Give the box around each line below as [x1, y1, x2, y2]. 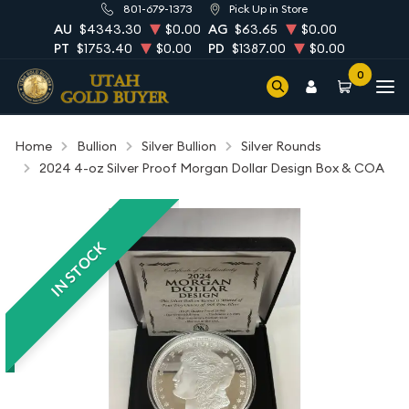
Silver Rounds [241, 138, 321, 154]
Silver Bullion [142, 138, 216, 154]
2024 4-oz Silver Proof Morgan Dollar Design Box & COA [39, 160, 384, 176]
